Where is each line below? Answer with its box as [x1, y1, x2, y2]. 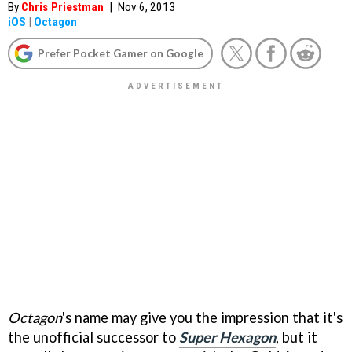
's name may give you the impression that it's [62, 308, 343, 326]
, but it [276, 328, 317, 346]
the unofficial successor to [8, 328, 179, 346]
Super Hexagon [179, 328, 276, 346]
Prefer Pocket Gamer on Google [38, 46, 203, 60]
